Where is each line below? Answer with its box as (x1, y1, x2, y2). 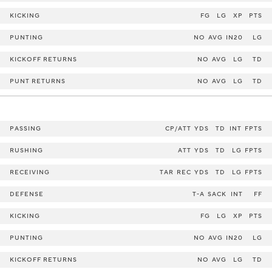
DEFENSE (10, 190, 44, 198)
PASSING (10, 124, 41, 132)
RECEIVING (10, 168, 50, 176)
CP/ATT (165, 124, 191, 132)
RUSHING (10, 146, 43, 154)
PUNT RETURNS (10, 77, 66, 85)
